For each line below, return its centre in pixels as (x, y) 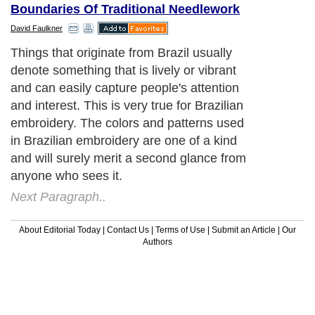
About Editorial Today (60, 230)
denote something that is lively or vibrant (123, 70)
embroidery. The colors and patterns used (127, 123)
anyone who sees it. (66, 175)
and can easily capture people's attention (125, 88)
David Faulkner (37, 28)
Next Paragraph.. (58, 197)
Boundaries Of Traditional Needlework (125, 9)
